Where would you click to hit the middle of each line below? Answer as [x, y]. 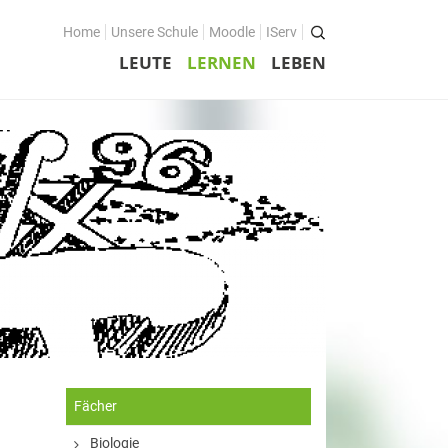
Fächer [95, 406]
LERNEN [221, 62]
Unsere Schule [154, 32]
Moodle [232, 32]
